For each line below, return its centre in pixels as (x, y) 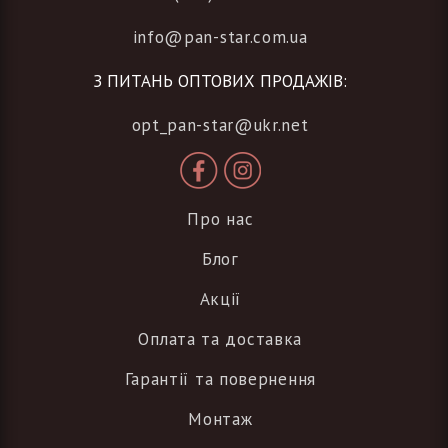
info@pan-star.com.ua (220, 37)
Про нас (220, 219)
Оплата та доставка (220, 339)
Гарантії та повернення (220, 379)
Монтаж (220, 419)
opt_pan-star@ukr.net (220, 125)
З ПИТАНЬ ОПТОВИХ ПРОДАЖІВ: (220, 81)
